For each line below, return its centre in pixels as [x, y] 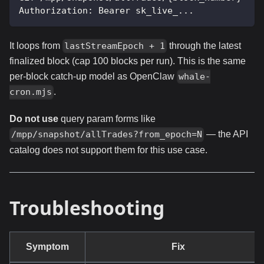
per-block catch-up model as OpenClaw [93, 76]
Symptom [47, 246]
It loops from [36, 45]
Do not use [34, 119]
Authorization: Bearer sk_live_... [106, 10]
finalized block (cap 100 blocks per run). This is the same [128, 61]
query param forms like [107, 119]
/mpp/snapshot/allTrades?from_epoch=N [107, 135]
